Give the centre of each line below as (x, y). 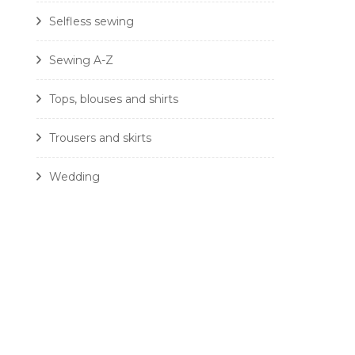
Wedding (74, 176)
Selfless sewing (92, 21)
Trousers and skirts (100, 137)
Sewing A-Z (81, 60)
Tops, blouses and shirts (114, 99)
